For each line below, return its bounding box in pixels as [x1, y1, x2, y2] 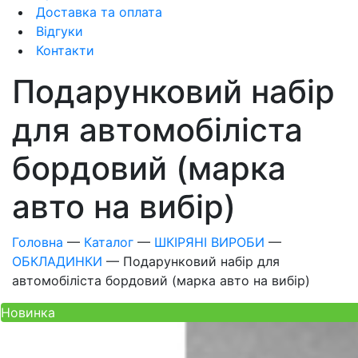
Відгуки [32, 23, 83, 39]
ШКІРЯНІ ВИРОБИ [154, 234, 265, 250]
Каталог [84, 234, 133, 250]
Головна [12, 234, 63, 250]
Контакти [32, 42, 94, 58]
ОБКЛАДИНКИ [12, 253, 106, 269]
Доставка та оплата [32, 4, 162, 20]
